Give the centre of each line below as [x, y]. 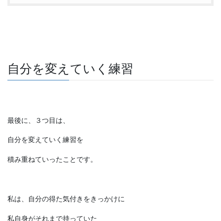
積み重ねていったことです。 [52, 160]
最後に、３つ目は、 [38, 120]
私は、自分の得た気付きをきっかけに [66, 199]
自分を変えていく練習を [45, 140]
